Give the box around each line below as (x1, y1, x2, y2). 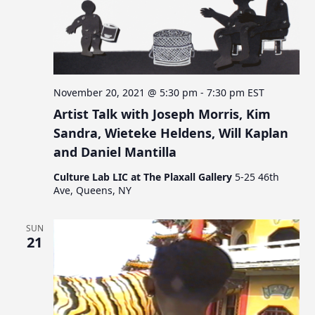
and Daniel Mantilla (53, 143, 177, 160)
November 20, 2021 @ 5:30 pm (53, 85, 198, 99)
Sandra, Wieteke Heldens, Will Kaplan (53, 124, 289, 141)
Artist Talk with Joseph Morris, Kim (53, 105, 271, 122)
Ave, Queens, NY (53, 183, 132, 197)
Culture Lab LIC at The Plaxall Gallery (53, 169, 236, 184)
